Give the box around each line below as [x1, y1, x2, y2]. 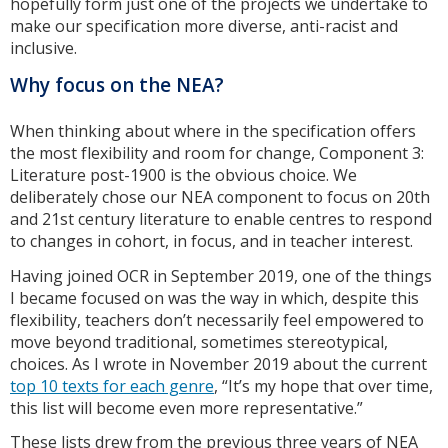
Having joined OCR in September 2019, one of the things [10, 264, 432, 287]
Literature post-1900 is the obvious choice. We [10, 163, 357, 186]
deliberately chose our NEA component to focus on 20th [10, 185, 430, 208]
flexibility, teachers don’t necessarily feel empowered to [10, 308, 424, 331]
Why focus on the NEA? [10, 72, 224, 99]
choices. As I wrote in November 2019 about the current [10, 352, 427, 375]
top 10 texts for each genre [10, 374, 214, 397]
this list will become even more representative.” [10, 396, 363, 419]
